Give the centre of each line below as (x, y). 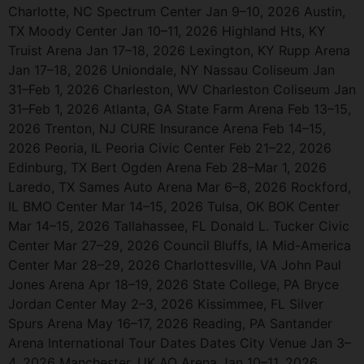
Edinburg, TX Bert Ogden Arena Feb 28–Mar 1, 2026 (167, 167)
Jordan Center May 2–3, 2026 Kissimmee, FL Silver (166, 303)
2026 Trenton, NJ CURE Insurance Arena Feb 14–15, (167, 128)
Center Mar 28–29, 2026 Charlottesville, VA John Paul (175, 264)
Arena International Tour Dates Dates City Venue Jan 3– (180, 342)
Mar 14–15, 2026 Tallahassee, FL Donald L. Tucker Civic (179, 225)
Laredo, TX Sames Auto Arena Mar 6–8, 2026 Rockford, (180, 186)
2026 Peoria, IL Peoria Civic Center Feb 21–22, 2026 (170, 147)
